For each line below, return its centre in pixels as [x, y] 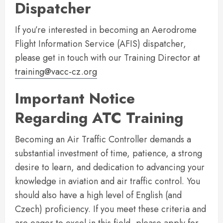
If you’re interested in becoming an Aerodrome [106, 30]
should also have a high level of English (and [98, 195]
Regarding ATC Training [99, 118]
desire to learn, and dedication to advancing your [110, 167]
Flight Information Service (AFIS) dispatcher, [101, 44]
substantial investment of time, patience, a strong [109, 153]
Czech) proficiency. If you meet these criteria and [111, 209]
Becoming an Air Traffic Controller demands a [103, 139]
